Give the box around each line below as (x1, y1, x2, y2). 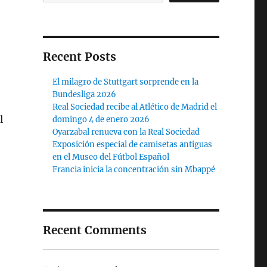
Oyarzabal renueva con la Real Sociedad (52, 127, 200, 137)
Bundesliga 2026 (52, 89, 117, 100)
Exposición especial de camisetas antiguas (52, 139, 213, 150)
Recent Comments (42, 223, 147, 237)
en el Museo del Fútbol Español (52, 152, 170, 162)
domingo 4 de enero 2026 (52, 114, 150, 125)
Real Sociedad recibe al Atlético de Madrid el (52, 102, 218, 112)
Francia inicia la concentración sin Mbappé (52, 164, 216, 175)
